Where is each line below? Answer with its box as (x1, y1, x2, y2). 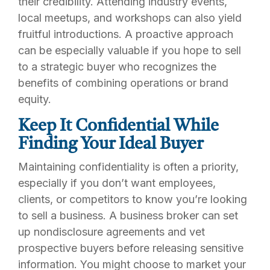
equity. (18, 92, 51, 105)
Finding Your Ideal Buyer (18, 136, 203, 153)
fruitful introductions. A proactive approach (18, 27, 233, 40)
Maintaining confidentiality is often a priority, (18, 160, 239, 173)
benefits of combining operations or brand (18, 76, 228, 89)
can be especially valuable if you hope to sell (18, 43, 241, 57)
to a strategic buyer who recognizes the (18, 60, 216, 73)
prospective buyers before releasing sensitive (18, 242, 243, 254)
